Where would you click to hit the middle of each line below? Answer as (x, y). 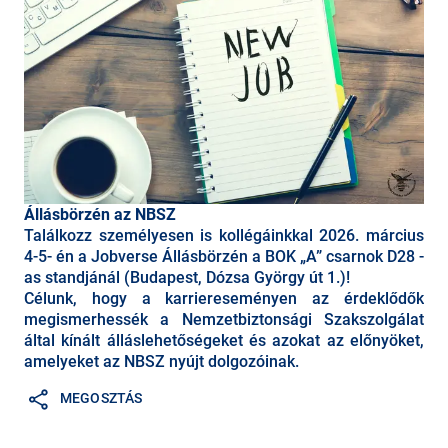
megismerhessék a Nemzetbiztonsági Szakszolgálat (224, 319)
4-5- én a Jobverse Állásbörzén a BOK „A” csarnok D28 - (224, 256)
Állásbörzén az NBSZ (100, 214)
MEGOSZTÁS (101, 398)
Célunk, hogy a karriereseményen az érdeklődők (224, 298)
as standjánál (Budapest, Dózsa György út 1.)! (187, 277)
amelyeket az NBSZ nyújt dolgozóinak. (161, 361)
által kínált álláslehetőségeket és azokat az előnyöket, (224, 340)
